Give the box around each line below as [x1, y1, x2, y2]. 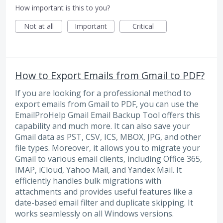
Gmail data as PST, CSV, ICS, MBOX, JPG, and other [15, 131, 201, 142]
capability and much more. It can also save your [15, 120, 190, 131]
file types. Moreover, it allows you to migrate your [15, 142, 200, 153]
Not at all [23, 21, 54, 31]
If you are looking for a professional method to [15, 87, 191, 99]
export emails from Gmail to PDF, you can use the [15, 98, 199, 110]
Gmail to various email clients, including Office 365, [15, 153, 202, 164]
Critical [132, 21, 154, 31]
